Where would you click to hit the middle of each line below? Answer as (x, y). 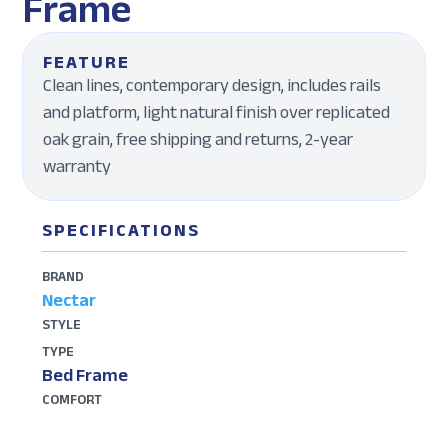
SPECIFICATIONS (121, 229)
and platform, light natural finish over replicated (217, 111)
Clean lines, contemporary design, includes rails (212, 84)
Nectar (69, 299)
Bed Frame (85, 374)
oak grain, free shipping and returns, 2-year (198, 138)
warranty (77, 165)
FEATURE (87, 61)
